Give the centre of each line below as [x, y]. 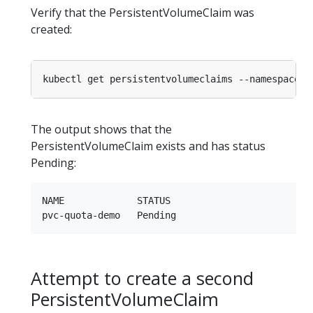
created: [51, 29]
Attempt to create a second [142, 278]
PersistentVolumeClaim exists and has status [148, 146]
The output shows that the [101, 129]
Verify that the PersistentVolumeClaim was [143, 12]
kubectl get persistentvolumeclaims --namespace [171, 79]
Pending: [53, 162]
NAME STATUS [106, 200]
